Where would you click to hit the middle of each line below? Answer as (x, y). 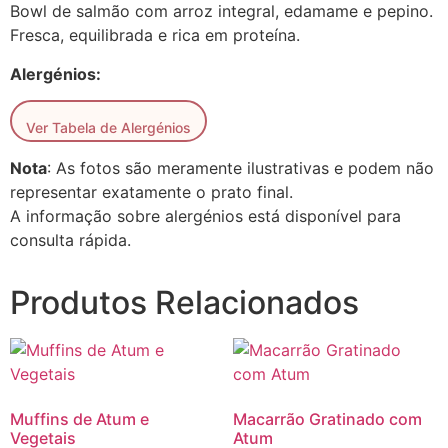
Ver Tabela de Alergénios (108, 127)
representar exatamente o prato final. (151, 192)
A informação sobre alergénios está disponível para (205, 216)
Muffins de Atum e (79, 419)
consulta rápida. (70, 240)
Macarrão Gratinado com (327, 419)
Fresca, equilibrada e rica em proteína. (155, 35)
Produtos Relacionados (184, 303)
